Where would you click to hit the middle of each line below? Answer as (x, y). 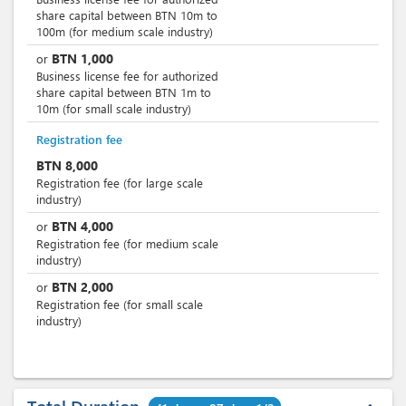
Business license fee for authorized (127, 76)
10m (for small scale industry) (114, 108)
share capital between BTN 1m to (124, 92)
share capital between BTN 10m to (127, 15)
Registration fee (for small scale (120, 304)
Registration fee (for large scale (120, 183)
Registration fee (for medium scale (127, 243)
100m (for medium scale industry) (125, 31)
